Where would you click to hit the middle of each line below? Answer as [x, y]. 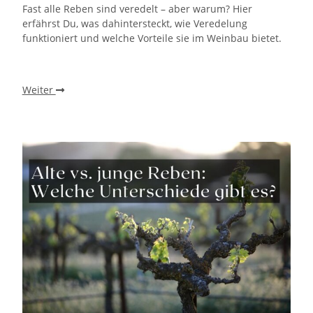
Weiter [39, 89]
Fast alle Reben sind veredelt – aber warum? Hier [137, 8]
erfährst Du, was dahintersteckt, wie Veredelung [134, 23]
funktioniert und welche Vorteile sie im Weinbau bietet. [152, 38]
